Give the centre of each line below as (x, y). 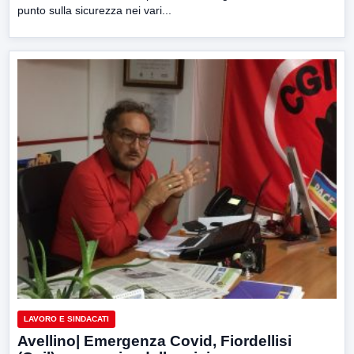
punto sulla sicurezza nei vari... (94, 10)
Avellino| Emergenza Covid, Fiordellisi (154, 341)
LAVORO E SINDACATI (66, 318)
